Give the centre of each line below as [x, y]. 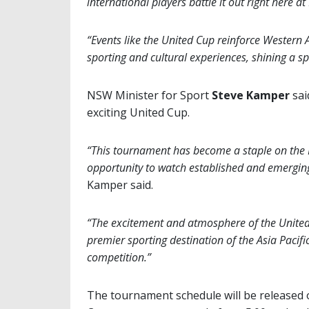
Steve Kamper [251, 96]
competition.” [119, 258]
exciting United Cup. [138, 113]
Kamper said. [120, 185]
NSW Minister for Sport [149, 96]
